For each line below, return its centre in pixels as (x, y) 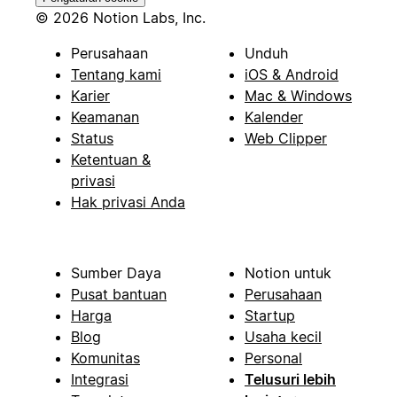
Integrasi (100, 380)
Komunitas (105, 358)
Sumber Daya (116, 273)
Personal (273, 358)
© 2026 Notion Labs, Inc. (121, 18)
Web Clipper (286, 139)
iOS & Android (292, 75)
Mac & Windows (298, 96)
